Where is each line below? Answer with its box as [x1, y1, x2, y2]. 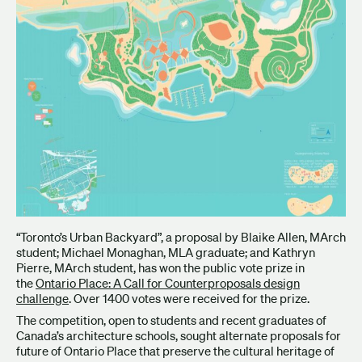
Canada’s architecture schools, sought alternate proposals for [16, 326, 341, 343]
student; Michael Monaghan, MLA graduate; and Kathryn [16, 244, 315, 260]
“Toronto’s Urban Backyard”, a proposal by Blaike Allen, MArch [16, 229, 346, 245]
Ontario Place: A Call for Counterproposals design [36, 275, 300, 291]
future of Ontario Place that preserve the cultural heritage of [16, 342, 335, 359]
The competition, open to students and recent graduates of [16, 311, 326, 328]
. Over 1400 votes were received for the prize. [69, 290, 312, 306]
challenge [16, 290, 69, 306]
